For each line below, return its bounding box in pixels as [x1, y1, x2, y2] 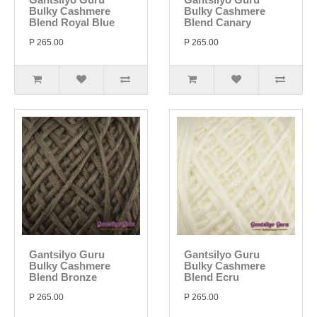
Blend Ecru [184, 271, 239, 283]
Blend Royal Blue [29, 16, 115, 28]
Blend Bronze [29, 271, 97, 283]
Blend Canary [184, 16, 251, 28]
